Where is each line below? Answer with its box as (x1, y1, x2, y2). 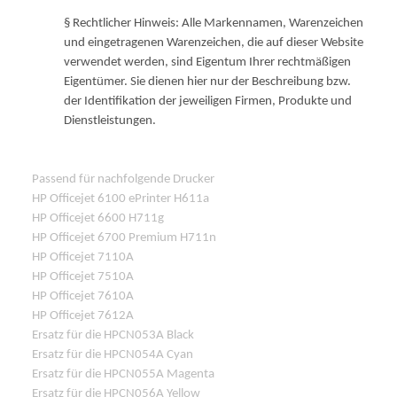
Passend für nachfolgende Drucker (32, 172, 214, 186)
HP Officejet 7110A (32, 250, 134, 264)
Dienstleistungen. (64, 113, 156, 128)
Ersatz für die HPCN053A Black (32, 328, 194, 342)
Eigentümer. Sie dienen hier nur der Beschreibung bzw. (64, 74, 351, 89)
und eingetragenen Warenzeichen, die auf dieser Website (64, 35, 363, 50)
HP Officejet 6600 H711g (32, 211, 164, 225)
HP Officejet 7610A (32, 289, 134, 303)
